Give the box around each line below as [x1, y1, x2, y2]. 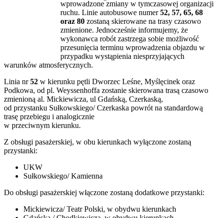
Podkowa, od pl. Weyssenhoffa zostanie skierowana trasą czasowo [4, 86, 208, 95]
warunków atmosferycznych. [4, 61, 93, 70]
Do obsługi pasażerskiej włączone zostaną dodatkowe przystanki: [4, 188, 204, 197]
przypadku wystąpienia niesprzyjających [60, 52, 184, 61]
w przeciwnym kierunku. [4, 121, 81, 130]
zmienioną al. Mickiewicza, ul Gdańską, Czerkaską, [4, 95, 163, 104]
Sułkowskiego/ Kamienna [23, 172, 103, 181]
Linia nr [4, 77, 30, 86]
